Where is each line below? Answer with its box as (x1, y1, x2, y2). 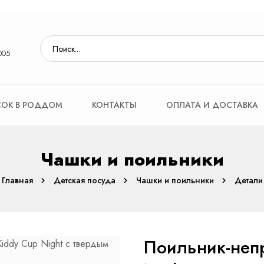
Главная (1, 174, 33, 186)
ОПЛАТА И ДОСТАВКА (166, 98, 258, 111)
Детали (234, 174, 263, 186)
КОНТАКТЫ (92, 98, 137, 111)
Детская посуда (53, 174, 115, 186)
